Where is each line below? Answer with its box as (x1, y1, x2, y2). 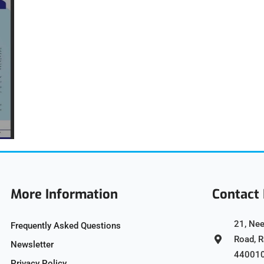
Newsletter (11, 239, 54, 250)
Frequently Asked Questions (11, 220, 121, 232)
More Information (11, 186, 118, 203)
